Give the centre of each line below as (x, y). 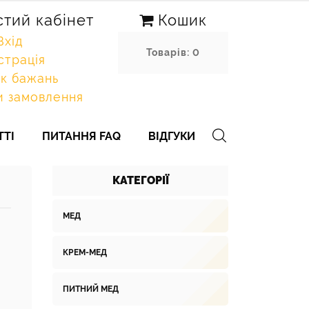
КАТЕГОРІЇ (140, 180)
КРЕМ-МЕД (85, 252)
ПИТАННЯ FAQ (81, 136)
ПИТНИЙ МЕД (91, 289)
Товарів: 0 (173, 52)
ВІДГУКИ (172, 136)
